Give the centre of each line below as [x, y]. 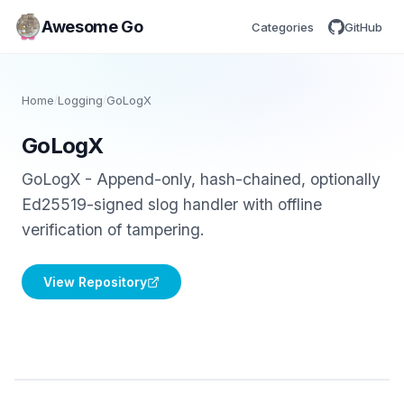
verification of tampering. [113, 230]
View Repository [95, 282]
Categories [283, 27]
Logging [80, 100]
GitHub [363, 27]
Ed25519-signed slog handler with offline [172, 204]
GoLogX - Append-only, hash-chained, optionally [201, 179]
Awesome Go [92, 26]
